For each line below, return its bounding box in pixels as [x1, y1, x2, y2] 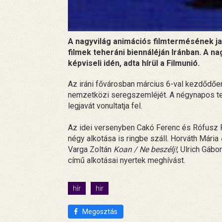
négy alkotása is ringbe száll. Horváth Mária [68, 133, 221, 143]
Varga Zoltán [68, 144, 113, 154]
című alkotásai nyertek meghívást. [68, 155, 185, 165]
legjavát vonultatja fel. [68, 101, 142, 111]
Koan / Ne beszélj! [113, 144, 177, 154]
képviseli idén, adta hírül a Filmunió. [68, 58, 200, 68]
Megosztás [81, 207, 117, 216]
